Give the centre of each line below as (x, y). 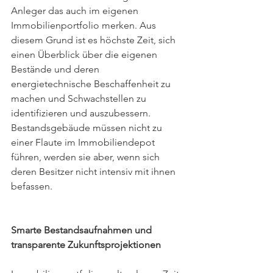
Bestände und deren (56, 69)
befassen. (32, 186)
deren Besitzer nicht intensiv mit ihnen (94, 172)
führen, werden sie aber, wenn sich (87, 157)
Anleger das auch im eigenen (76, 11)
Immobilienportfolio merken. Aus (85, 25)
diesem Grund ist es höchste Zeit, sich (94, 40)
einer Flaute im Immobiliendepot (84, 142)
